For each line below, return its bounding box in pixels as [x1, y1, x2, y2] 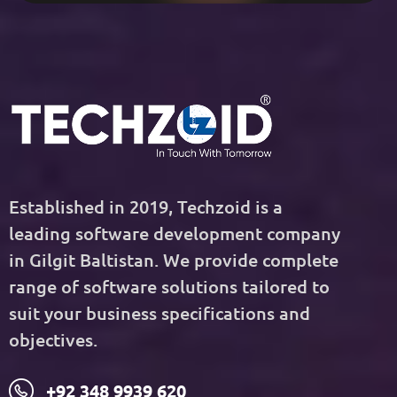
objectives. [9, 328, 97, 352]
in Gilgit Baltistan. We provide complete [9, 248, 339, 272]
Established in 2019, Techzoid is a [9, 195, 283, 219]
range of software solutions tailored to [9, 275, 330, 299]
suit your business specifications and [9, 301, 310, 325]
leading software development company [9, 222, 340, 245]
